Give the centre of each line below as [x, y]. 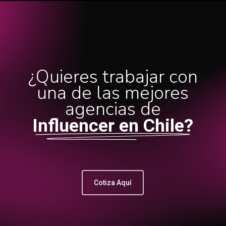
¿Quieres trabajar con [113, 77]
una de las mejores [113, 93]
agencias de [113, 109]
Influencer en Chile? [113, 126]
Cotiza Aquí [113, 183]
